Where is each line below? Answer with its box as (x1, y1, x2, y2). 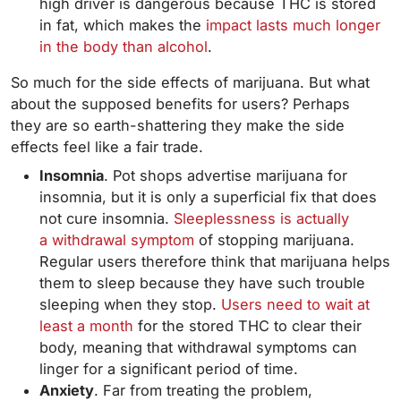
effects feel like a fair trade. (11, 138, 208, 156)
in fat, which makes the (39, 16, 206, 34)
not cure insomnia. (39, 209, 174, 227)
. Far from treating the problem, (94, 381, 312, 399)
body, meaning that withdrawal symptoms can (39, 338, 357, 356)
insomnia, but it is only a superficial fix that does (39, 188, 377, 206)
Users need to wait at (221, 295, 370, 313)
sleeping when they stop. (39, 295, 221, 313)
